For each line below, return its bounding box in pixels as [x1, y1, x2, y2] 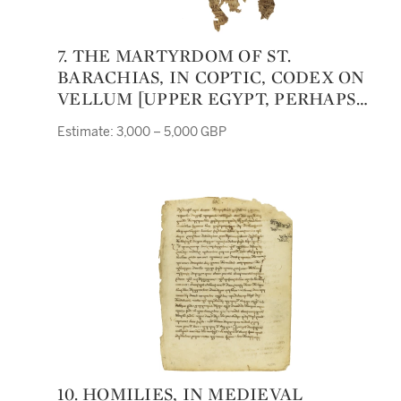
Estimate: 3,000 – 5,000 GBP [57, 124, 226, 140]
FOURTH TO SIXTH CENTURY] [57, 108, 320, 132]
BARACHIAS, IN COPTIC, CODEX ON [57, 65, 365, 89]
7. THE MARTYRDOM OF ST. [57, 44, 68, 67]
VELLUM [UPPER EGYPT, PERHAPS [57, 87, 356, 110]
